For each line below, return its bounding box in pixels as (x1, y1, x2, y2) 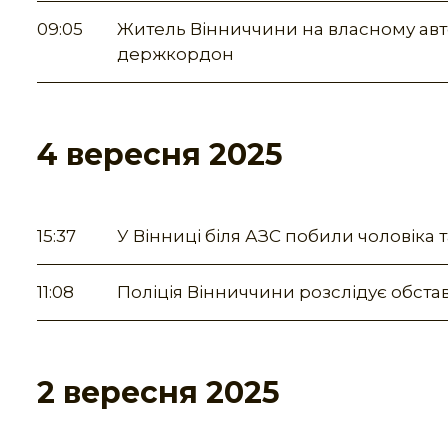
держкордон (117, 44, 234, 65)
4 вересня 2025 (37, 136, 283, 174)
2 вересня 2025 (37, 374, 280, 412)
